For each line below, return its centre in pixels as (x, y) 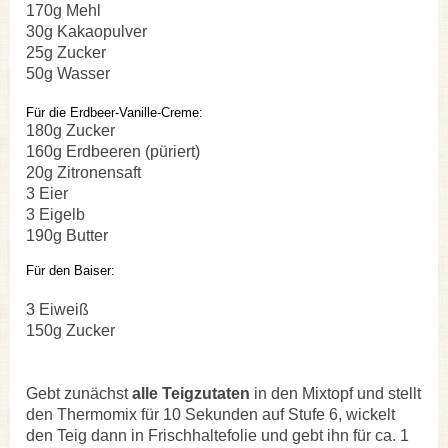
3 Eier (47, 193)
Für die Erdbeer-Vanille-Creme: (114, 112)
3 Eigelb (55, 214)
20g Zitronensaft (83, 172)
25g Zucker (66, 52)
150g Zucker (70, 330)
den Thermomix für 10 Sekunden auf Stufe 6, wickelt (210, 414)
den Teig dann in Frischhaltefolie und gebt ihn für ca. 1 (217, 435)
